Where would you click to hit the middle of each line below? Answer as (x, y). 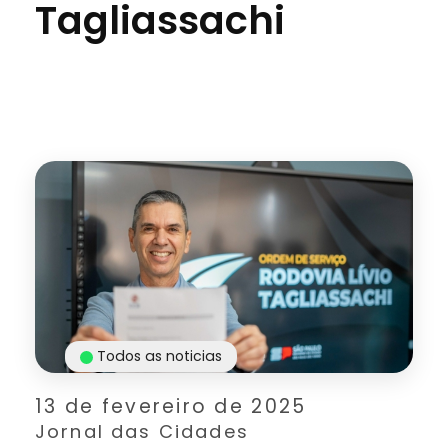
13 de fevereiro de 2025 (171, 406)
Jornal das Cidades (142, 431)
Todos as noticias (159, 355)
